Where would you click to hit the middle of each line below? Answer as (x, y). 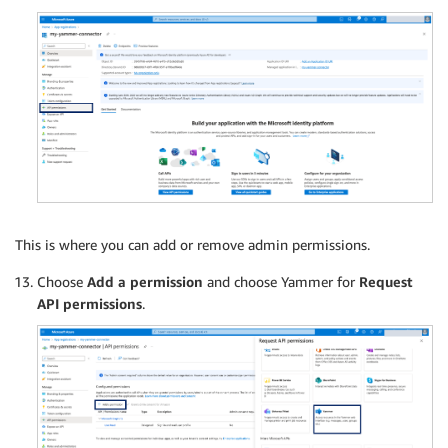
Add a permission (145, 282)
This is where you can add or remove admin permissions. (192, 245)
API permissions (89, 304)
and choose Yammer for (281, 282)
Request (386, 282)
